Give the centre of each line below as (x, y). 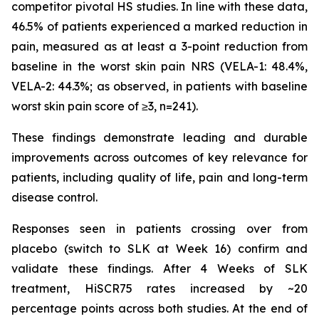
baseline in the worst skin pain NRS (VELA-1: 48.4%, (159, 66)
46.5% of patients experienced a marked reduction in (159, 26)
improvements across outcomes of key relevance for (159, 157)
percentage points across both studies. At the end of (159, 308)
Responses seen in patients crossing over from (159, 229)
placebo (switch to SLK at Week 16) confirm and (159, 249)
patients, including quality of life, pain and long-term (159, 177)
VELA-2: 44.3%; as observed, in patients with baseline (159, 86)
